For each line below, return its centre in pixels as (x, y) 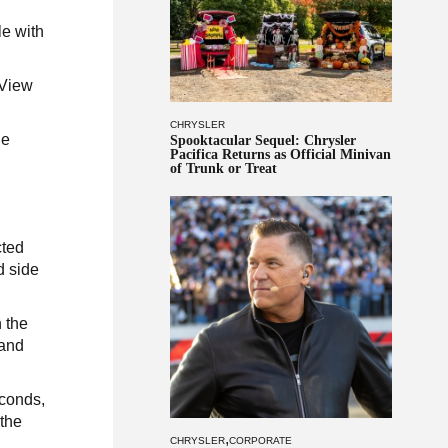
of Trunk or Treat (223, 168)
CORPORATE (260, 440)
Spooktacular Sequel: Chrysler (262, 140)
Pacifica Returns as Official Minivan (280, 154)
